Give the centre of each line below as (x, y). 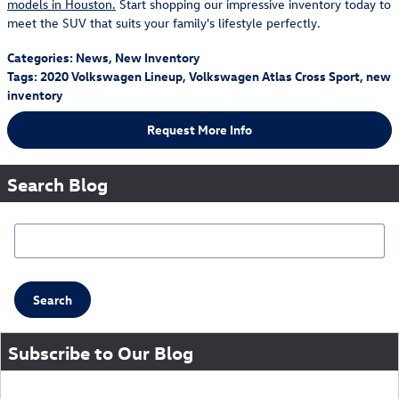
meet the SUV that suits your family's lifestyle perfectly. (164, 23)
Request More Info (199, 130)
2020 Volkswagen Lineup (111, 76)
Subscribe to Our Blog (101, 352)
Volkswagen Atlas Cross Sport (274, 76)
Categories (38, 57)
